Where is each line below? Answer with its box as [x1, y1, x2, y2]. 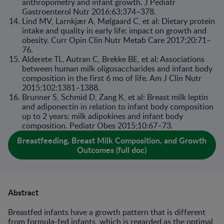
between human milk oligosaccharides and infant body [22, 63, 212, 74]
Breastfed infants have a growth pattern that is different [8, 206, 205, 217]
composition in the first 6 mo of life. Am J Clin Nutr [22, 72, 201, 83]
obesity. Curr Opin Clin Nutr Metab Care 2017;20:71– [22, 34, 211, 45]
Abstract [8, 186, 38, 198]
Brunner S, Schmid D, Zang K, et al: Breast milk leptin [22, 91, 208, 102]
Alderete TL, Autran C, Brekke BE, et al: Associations [22, 53, 204, 64]
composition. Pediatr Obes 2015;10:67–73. [22, 120, 175, 131]
